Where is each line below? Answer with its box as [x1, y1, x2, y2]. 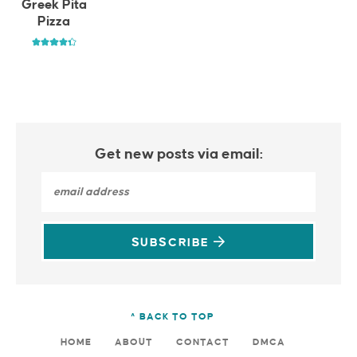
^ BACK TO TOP [131, 311, 214, 322]
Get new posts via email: [94, 147, 263, 163]
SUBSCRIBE [131, 237, 214, 249]
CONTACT [175, 336, 229, 347]
